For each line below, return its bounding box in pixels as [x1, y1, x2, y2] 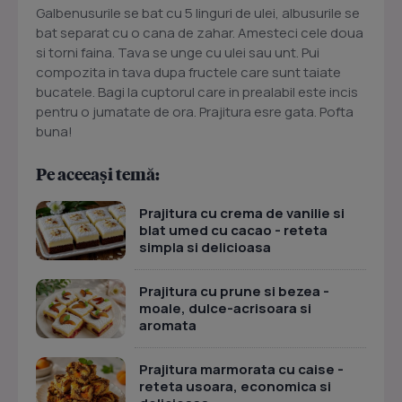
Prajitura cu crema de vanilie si [139, 204, 345, 223]
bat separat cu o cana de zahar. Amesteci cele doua [36, 23, 363, 43]
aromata [139, 316, 197, 336]
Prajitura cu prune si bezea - [139, 282, 329, 301]
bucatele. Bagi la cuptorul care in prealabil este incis [36, 83, 358, 102]
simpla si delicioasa [139, 238, 271, 258]
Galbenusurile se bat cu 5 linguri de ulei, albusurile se [36, 4, 360, 23]
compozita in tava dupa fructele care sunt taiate [36, 63, 341, 83]
